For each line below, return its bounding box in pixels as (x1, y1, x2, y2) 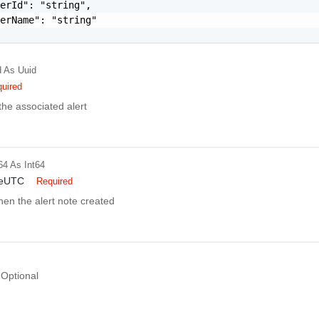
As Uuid (4, 64, 37, 75)
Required (36, 176, 73, 187)
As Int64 (10, 159, 46, 170)
